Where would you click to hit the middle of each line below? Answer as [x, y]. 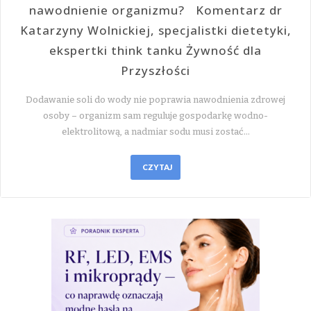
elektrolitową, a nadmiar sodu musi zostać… [155, 131]
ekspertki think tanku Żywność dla [155, 50]
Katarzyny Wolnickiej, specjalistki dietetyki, [155, 30]
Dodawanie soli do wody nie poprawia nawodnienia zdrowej [155, 99]
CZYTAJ [157, 167]
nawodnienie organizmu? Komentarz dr [155, 10]
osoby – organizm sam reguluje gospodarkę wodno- [155, 115]
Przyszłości [155, 70]
